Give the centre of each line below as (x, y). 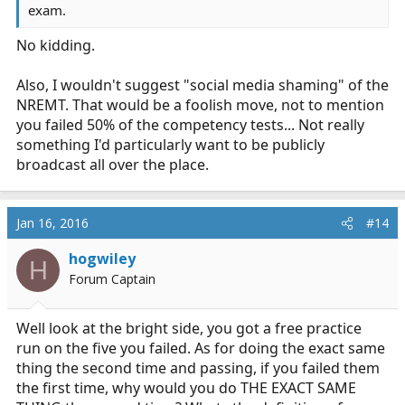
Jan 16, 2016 (52, 223)
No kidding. (56, 45)
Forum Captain (112, 279)
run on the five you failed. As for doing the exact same (201, 348)
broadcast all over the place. (113, 165)
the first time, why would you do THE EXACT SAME (186, 388)
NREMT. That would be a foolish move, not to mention (200, 105)
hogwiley (102, 259)
